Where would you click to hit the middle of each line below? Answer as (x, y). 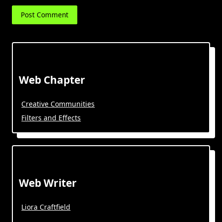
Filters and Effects (51, 117)
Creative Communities (58, 104)
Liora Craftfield (46, 207)
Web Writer (48, 183)
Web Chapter (52, 80)
